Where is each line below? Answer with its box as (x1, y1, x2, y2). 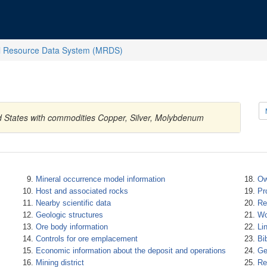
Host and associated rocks (35, 187, 128, 195)
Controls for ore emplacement (35, 234, 138, 243)
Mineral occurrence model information (35, 175, 165, 184)
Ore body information (35, 222, 108, 231)
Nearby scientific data (35, 198, 111, 207)
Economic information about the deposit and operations (35, 246, 226, 255)
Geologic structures (35, 210, 103, 219)
